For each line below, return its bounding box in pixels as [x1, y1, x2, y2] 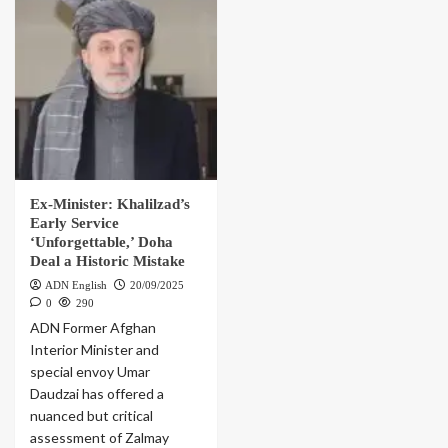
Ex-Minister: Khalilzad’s [30, 196, 190, 213]
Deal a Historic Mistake [30, 253, 185, 270]
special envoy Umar [30, 363, 150, 381]
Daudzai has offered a [30, 385, 164, 403]
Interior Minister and [30, 341, 159, 359]
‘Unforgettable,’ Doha [30, 234, 173, 251]
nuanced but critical [30, 407, 153, 425]
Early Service [30, 215, 119, 232]
